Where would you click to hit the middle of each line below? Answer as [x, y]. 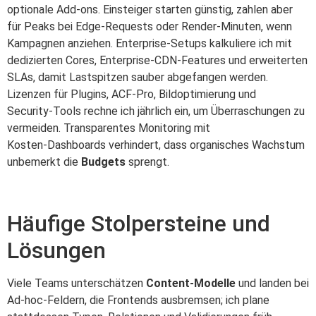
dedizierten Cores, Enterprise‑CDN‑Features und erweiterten [157, 61]
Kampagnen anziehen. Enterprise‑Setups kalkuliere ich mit [150, 44]
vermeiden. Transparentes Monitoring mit [109, 128]
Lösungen [56, 251]
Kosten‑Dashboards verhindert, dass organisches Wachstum [156, 145]
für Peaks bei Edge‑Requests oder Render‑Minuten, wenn [150, 27]
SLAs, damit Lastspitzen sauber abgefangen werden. [138, 78]
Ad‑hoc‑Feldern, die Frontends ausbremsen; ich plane [138, 300]
